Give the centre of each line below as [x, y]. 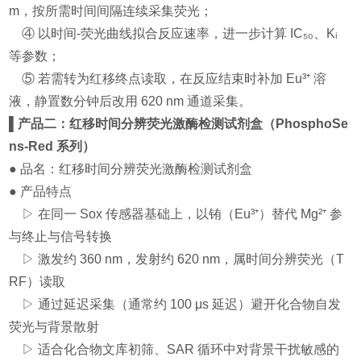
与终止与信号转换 [61, 237]
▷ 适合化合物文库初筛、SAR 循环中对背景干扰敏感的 [174, 350]
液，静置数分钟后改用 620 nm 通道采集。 [131, 102]
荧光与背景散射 [54, 327]
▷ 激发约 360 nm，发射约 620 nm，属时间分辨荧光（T [177, 259]
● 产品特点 [41, 192]
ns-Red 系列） [52, 147]
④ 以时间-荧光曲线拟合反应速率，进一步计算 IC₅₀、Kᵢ [174, 34]
